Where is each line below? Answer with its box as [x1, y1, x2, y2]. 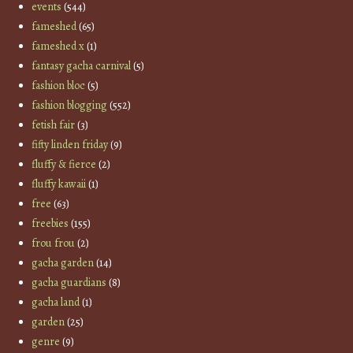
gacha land [32, 294, 80, 310]
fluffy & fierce [32, 156, 97, 172]
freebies [32, 215, 69, 231]
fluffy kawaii [32, 176, 87, 191]
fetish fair [32, 117, 76, 132]
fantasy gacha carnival [32, 58, 132, 73]
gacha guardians [32, 274, 107, 290]
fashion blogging [32, 97, 108, 113]
